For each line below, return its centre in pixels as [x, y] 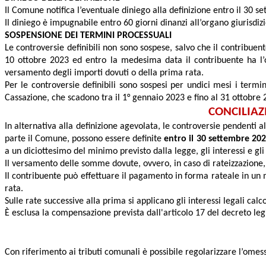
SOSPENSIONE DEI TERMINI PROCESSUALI [88, 36]
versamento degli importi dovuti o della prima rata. [104, 73]
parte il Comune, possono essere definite [85, 139]
